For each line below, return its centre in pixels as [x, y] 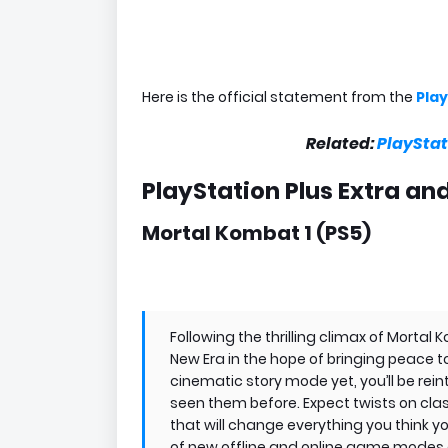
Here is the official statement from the [279, 97]
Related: [341, 143]
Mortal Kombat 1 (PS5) [256, 233]
